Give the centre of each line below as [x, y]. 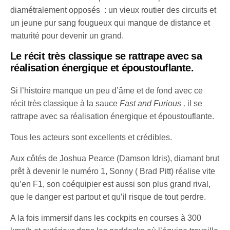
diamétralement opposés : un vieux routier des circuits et [113, 10]
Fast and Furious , [154, 103]
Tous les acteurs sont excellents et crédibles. [91, 137]
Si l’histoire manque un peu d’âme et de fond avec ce [107, 90]
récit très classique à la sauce [65, 103]
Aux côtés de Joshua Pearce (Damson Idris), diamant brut [115, 158]
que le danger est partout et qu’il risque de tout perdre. [108, 197]
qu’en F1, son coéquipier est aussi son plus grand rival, [111, 184]
